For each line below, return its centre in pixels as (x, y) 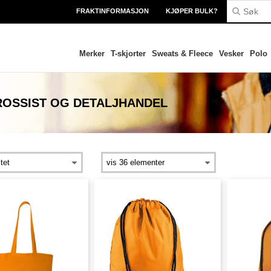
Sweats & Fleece (182, 54)
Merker (92, 54)
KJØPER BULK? (192, 11)
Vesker (231, 54)
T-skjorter (128, 54)
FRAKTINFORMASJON (113, 11)
